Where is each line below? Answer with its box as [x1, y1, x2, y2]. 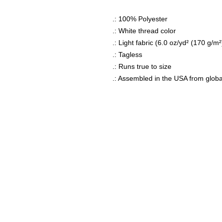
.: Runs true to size [112, 62, 171, 70]
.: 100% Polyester [112, 15, 167, 23]
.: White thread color [112, 27, 176, 35]
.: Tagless [112, 51, 142, 58]
